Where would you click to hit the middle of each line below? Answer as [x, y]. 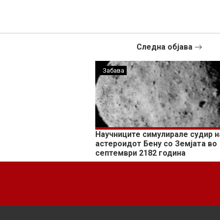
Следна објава [165, 47]
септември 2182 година [141, 153]
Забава [114, 71]
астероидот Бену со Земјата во [156, 144]
